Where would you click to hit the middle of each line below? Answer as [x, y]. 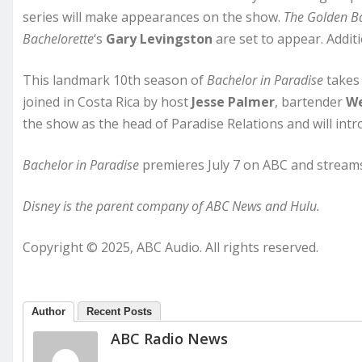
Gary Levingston [159, 38]
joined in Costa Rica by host [107, 101]
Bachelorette [58, 38]
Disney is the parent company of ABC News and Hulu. [171, 206]
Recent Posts [119, 311]
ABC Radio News [169, 338]
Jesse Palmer [233, 101]
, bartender [310, 101]
